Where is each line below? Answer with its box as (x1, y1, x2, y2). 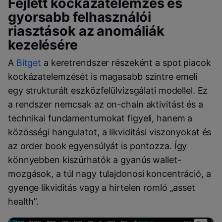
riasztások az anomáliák (8, 23, 165, 40)
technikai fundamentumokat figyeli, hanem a (8, 113, 193, 124)
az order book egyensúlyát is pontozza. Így (8, 141, 187, 152)
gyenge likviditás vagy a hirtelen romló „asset (8, 182, 195, 193)
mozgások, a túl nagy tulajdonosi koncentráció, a (8, 168, 211, 179)
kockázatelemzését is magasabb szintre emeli (8, 71, 198, 82)
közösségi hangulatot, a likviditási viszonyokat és (8, 127, 212, 138)
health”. (8, 196, 39, 207)
